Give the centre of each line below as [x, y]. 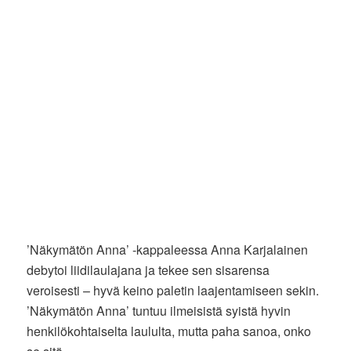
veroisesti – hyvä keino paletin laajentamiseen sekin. [173, 290]
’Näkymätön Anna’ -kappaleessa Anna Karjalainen [168, 249]
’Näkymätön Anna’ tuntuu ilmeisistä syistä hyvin [159, 310]
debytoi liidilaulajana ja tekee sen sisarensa [148, 270]
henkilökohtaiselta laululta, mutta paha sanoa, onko [169, 331]
